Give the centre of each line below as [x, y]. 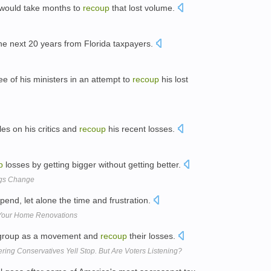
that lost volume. [143, 8]
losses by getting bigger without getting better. [93, 165]
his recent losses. [142, 129]
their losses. [152, 236]
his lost [174, 79]
